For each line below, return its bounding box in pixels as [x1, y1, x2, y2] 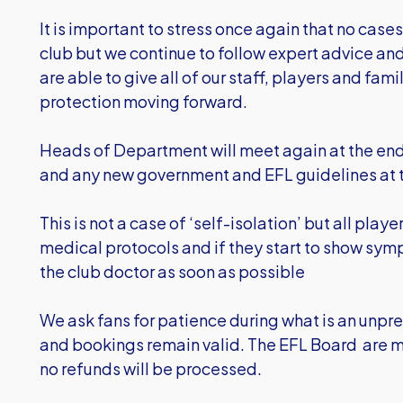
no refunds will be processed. [40, 358, 267, 379]
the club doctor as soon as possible [40, 261, 305, 282]
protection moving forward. [40, 91, 247, 112]
